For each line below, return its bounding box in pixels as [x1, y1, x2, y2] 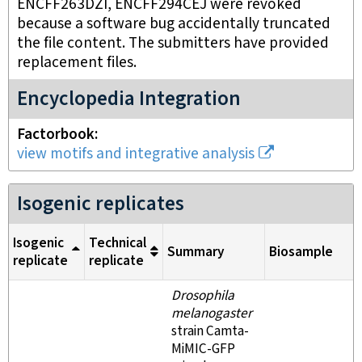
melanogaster [171, 305, 252, 322]
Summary [167, 242, 225, 261]
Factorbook [17, 124, 95, 145]
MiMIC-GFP [171, 340, 235, 358]
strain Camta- [171, 322, 249, 340]
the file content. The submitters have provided [17, 33, 329, 53]
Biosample [269, 242, 333, 261]
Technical [89, 234, 146, 252]
